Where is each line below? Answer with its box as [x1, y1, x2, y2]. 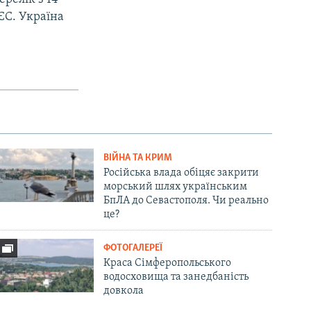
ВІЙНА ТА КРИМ [103, 152, 173, 163]
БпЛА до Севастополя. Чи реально [103, 194, 269, 206]
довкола [103, 285, 144, 296]
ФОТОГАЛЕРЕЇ [103, 242, 163, 253]
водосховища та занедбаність [103, 271, 249, 283]
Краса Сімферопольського [103, 257, 232, 269]
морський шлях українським [103, 180, 248, 192]
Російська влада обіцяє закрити [103, 167, 260, 178]
